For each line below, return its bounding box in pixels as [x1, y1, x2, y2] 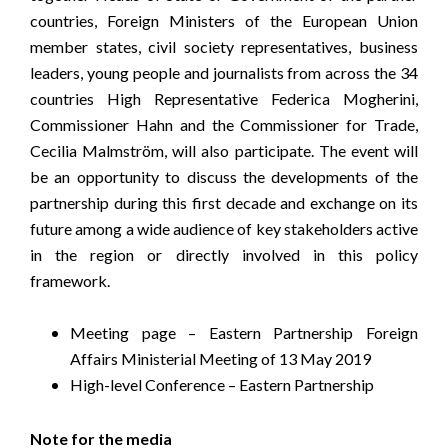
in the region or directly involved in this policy [30, 244, 418, 264]
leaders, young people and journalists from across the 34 [30, 62, 418, 82]
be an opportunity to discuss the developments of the [30, 166, 418, 186]
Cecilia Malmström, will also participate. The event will [30, 140, 418, 160]
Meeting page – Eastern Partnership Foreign [70, 323, 418, 343]
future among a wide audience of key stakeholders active [30, 218, 418, 238]
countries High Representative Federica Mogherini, [30, 88, 418, 108]
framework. [30, 270, 110, 290]
